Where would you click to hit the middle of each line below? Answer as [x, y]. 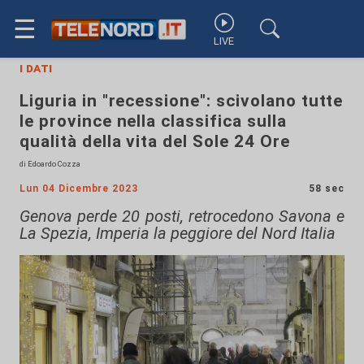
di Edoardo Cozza [50, 164]
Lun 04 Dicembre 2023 [79, 188]
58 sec [327, 188]
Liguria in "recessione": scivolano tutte [182, 101]
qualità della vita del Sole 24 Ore [155, 141]
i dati [36, 68]
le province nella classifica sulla [153, 121]
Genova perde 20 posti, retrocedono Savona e [182, 216]
